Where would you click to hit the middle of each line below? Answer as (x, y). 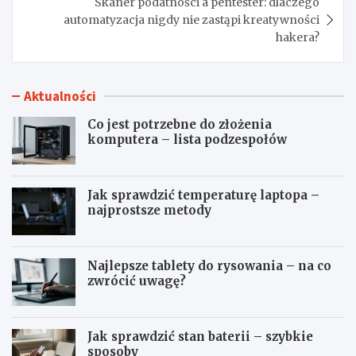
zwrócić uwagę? (137, 281)
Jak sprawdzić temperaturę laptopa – (203, 195)
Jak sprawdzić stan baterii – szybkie (200, 336)
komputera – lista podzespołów (187, 139)
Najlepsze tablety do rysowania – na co (209, 265)
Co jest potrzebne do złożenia (180, 124)
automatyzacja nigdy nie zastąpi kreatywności (192, 19)
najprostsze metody (149, 210)
